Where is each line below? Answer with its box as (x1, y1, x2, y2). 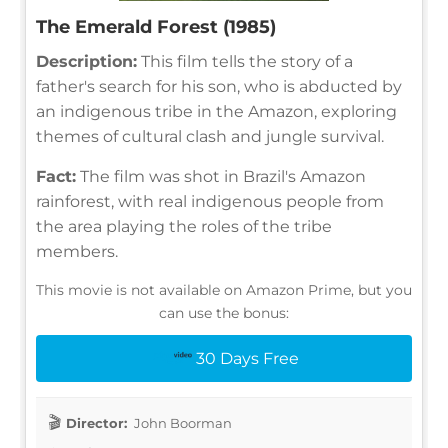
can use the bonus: (159, 303, 289, 322)
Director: (66, 414, 127, 431)
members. (36, 241, 118, 261)
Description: (36, 51, 137, 71)
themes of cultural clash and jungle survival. (36, 126, 384, 146)
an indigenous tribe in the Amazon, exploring (36, 101, 397, 121)
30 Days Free (195, 348, 299, 368)
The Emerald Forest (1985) (36, 15, 276, 38)
